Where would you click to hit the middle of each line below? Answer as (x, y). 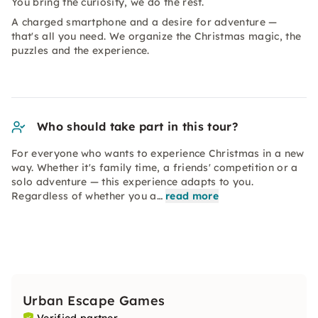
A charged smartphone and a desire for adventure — (144, 22)
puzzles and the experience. (81, 50)
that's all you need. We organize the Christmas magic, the (157, 36)
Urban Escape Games (94, 301)
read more (192, 196)
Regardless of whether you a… (87, 196)
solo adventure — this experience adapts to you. (133, 182)
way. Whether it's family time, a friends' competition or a (155, 168)
